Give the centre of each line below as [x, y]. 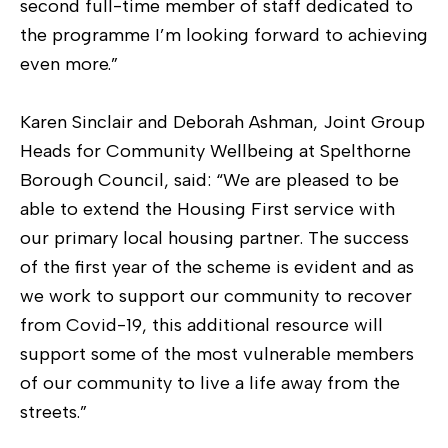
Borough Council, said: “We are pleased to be [209, 179]
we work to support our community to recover [216, 295]
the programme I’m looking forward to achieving [224, 34]
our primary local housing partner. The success [214, 237]
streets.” [53, 411]
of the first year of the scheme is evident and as [217, 266]
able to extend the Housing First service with [207, 208]
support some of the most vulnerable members [217, 353]
